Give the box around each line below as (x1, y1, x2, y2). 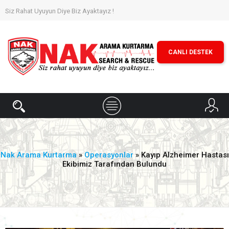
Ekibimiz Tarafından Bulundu (62, 159, 167, 169)
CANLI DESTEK (168, 49, 213, 56)
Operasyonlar (84, 150, 133, 160)
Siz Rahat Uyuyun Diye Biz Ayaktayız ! (5, 7, 114, 15)
